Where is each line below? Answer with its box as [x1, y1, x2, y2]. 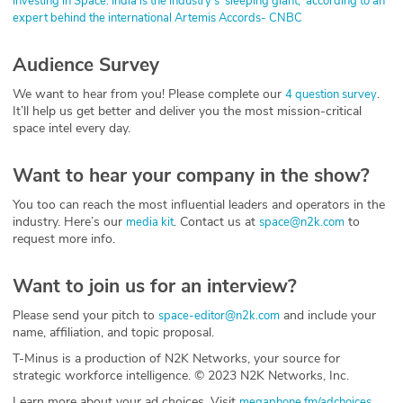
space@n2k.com [259, 213, 345, 230]
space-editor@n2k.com [158, 307, 280, 324]
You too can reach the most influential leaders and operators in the [13, 195, 385, 213]
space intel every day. [13, 119, 130, 137]
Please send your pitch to [13, 306, 158, 324]
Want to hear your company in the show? [13, 162, 370, 188]
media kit [126, 213, 174, 230]
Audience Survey [13, 51, 159, 77]
